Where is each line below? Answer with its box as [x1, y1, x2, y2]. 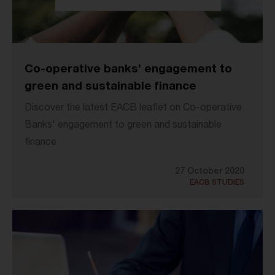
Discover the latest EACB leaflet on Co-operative [25, 104, 242, 114]
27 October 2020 [175, 168, 244, 177]
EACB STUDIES [190, 179, 244, 187]
